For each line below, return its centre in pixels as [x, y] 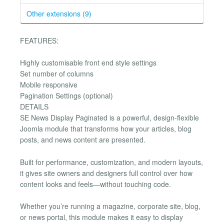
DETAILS [34, 107]
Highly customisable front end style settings [88, 63]
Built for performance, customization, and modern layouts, [111, 162]
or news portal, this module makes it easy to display [101, 217]
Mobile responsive [49, 85]
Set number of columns [57, 74]
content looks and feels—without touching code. [95, 184]
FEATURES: [39, 40]
